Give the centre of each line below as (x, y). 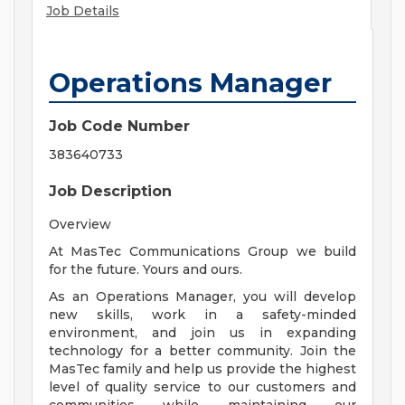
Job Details (83, 11)
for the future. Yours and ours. (146, 270)
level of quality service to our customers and (202, 387)
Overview (80, 225)
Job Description (110, 192)
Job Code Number (119, 127)
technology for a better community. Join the (202, 351)
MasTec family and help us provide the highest (202, 369)
